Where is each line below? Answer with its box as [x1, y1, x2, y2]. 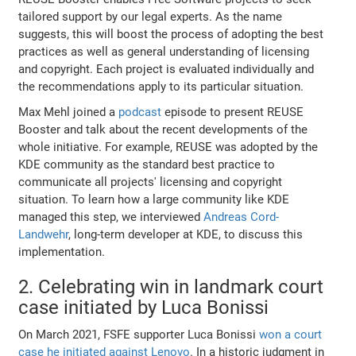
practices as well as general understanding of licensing [18, 44, 310, 60]
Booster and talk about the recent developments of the [18, 122, 308, 137]
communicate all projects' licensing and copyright [18, 175, 283, 190]
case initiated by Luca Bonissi [18, 296, 269, 319]
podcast [118, 105, 162, 120]
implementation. [18, 245, 106, 260]
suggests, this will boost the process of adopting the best [18, 27, 324, 42]
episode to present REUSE [161, 105, 304, 120]
